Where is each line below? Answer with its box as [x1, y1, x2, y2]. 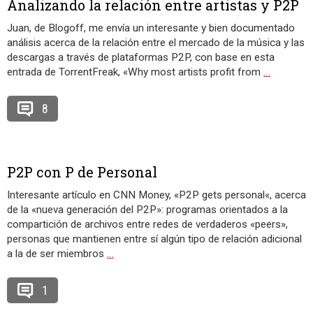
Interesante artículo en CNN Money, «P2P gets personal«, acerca [7, 189, 306, 201]
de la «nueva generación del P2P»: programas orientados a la [7, 203, 288, 216]
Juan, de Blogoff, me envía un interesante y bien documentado [7, 22, 295, 34]
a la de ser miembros [7, 247, 107, 260]
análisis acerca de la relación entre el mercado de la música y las [7, 36, 305, 49]
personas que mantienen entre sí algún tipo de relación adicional [7, 233, 302, 245]
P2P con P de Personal [7, 163, 157, 181]
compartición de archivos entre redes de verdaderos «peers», [7, 218, 288, 231]
